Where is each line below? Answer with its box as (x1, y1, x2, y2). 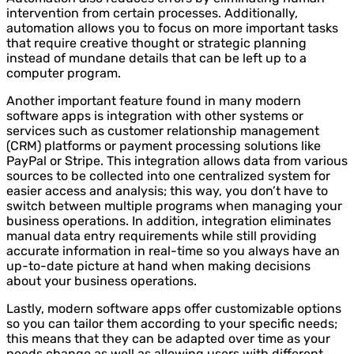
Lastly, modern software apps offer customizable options (6, 300, 341, 316)
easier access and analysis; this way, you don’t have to (6, 183, 328, 198)
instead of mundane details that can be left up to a (6, 50, 307, 66)
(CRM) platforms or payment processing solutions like (6, 137, 321, 153)
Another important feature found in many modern (6, 92, 301, 108)
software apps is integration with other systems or (6, 107, 303, 123)
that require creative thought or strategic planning (6, 35, 307, 51)
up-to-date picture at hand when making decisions (6, 258, 311, 273)
